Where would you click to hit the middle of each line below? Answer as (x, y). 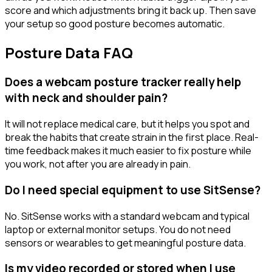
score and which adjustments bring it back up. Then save (131, 10)
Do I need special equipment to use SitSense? (133, 190)
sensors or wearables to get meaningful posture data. (125, 243)
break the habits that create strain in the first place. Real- (132, 138)
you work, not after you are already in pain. (98, 164)
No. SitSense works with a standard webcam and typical (127, 216)
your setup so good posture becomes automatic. (115, 23)
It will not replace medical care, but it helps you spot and (127, 124)
